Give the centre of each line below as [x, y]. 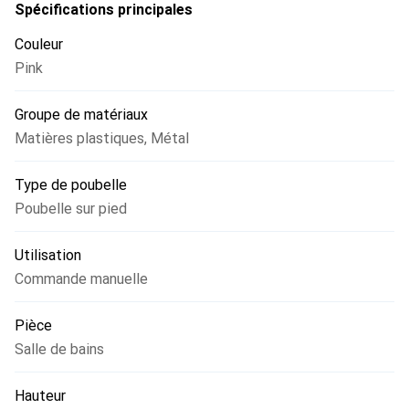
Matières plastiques [79, 139]
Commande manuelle [81, 279]
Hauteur [40, 396]
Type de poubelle [71, 185]
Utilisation [48, 256]
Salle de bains [59, 350]
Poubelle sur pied [71, 209]
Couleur [39, 45]
